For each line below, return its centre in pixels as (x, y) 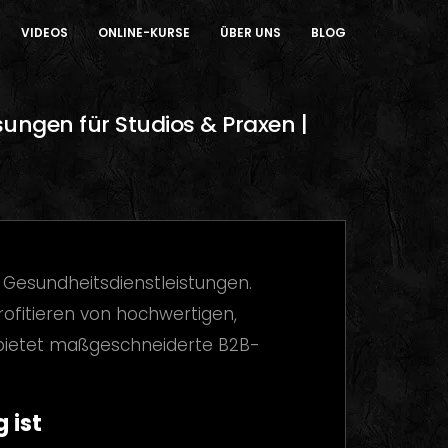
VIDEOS (44, 32)
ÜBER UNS (250, 32)
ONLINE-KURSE (144, 32)
